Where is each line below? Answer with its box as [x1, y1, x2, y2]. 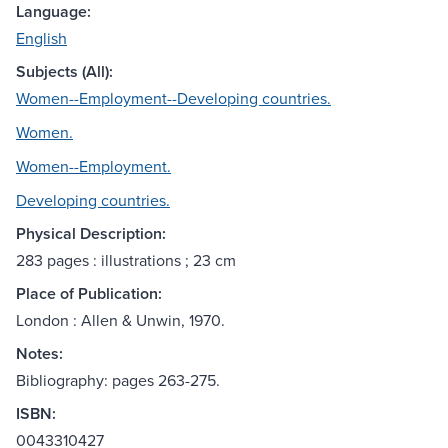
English [16, 27, 67, 50]
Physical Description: [16, 222, 166, 246]
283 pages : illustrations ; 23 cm [16, 249, 236, 272]
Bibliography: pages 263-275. [16, 369, 220, 392]
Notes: [16, 342, 63, 366]
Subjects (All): [16, 60, 113, 84]
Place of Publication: [16, 282, 162, 306]
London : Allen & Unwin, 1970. [16, 309, 225, 332]
